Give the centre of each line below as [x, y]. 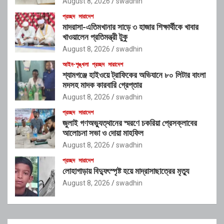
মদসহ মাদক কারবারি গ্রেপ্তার [102, 85]
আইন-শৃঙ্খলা [75, 64]
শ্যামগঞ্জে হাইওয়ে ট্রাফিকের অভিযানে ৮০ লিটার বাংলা [134, 75]
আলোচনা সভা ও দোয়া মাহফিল [103, 133]
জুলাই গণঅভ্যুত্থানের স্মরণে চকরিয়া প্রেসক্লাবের [130, 123]
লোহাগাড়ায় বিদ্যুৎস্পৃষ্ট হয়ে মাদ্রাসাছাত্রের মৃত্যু [126, 171]
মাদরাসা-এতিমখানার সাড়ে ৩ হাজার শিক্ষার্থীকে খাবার [130, 27]
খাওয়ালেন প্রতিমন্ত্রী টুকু [95, 37]
